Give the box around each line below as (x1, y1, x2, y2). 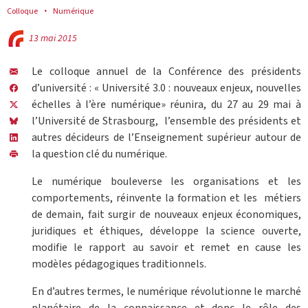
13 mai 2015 (29, 31, 77, 45)
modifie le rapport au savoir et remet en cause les (32, 239, 301, 255)
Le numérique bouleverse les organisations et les (32, 173, 301, 189)
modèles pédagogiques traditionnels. (32, 256, 206, 272)
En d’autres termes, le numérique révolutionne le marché (32, 283, 301, 299)
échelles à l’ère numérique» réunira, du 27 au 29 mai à (32, 96, 301, 112)
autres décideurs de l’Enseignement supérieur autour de (32, 129, 301, 145)
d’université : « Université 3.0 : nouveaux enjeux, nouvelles (32, 80, 301, 96)
